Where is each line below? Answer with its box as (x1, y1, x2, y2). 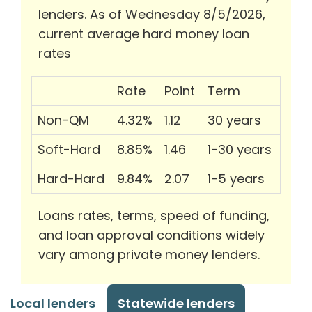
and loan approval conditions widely (38, 226, 265, 244)
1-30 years (208, 141, 272, 159)
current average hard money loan (38, 25, 249, 43)
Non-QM (38, 111, 89, 130)
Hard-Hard (38, 170, 104, 188)
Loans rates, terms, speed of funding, (38, 207, 270, 225)
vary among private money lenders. (38, 246, 260, 264)
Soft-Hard (38, 141, 100, 159)
